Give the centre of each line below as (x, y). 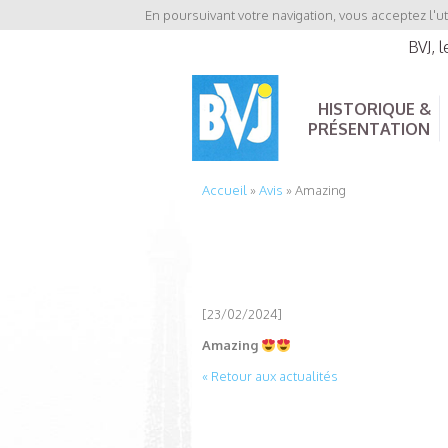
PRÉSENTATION (369, 129)
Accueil (224, 190)
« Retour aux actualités (270, 376)
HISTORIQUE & (374, 109)
